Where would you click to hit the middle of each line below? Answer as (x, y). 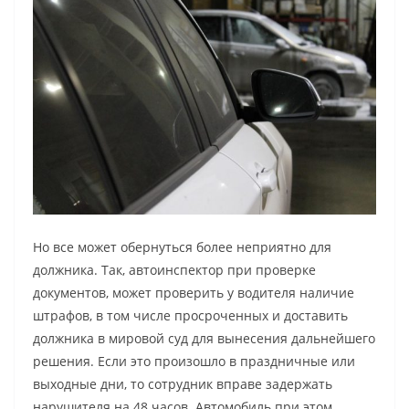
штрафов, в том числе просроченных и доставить (190, 315)
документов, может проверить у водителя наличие (194, 292)
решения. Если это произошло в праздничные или (194, 361)
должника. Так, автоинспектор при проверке (174, 269)
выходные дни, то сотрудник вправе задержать (183, 383)
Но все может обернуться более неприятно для (182, 246)
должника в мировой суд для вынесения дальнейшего (204, 338)
